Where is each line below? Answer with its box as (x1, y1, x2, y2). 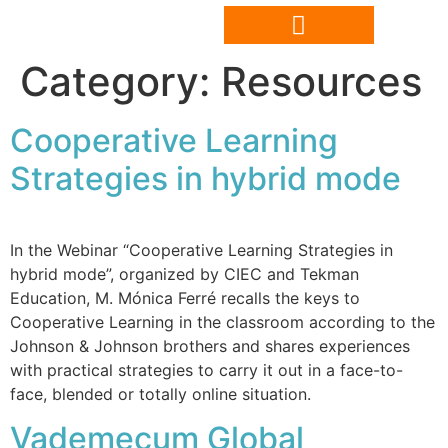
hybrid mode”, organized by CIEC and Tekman (10, 264, 359, 284)
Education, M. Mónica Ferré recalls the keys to (10, 288, 360, 308)
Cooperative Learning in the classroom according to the (10, 312, 435, 332)
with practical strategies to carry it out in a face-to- (10, 360, 403, 380)
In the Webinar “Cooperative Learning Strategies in (10, 240, 393, 260)
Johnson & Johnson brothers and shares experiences (10, 336, 410, 356)
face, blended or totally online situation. (10, 384, 311, 404)
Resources (221, 57, 422, 106)
